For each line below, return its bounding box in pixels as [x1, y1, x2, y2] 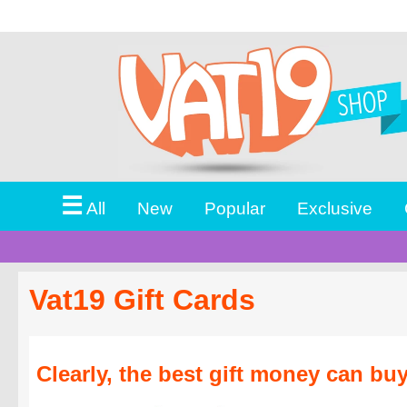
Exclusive [296, 197, 372, 218]
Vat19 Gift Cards [29, 283, 255, 316]
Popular [203, 197, 265, 218]
